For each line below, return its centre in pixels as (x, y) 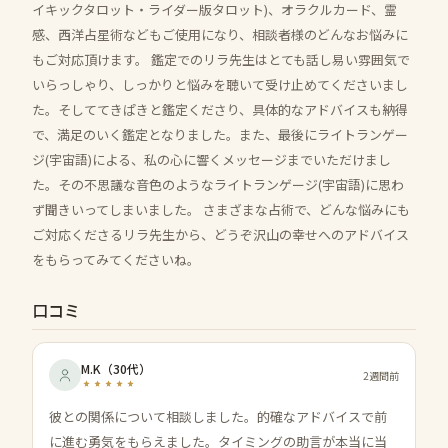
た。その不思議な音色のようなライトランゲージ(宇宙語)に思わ (218, 184)
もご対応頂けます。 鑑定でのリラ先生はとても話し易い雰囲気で (221, 59)
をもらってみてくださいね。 (116, 259)
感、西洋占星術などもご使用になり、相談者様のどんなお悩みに (220, 34)
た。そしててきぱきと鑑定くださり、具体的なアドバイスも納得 (220, 109)
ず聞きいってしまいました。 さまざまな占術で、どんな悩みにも (221, 209)
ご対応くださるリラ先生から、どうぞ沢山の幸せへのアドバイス (220, 234)
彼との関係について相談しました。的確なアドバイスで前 (218, 416)
